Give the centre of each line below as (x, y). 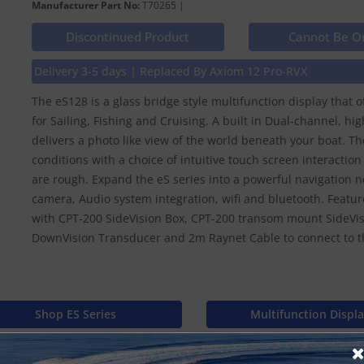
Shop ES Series (76, 314)
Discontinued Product (128, 37)
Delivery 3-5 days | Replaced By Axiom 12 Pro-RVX (171, 71)
